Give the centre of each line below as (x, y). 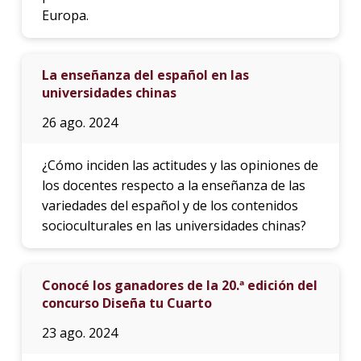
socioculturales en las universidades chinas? (174, 225)
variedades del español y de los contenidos (170, 205)
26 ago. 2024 (79, 122)
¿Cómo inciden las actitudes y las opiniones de (180, 165)
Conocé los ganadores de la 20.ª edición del (179, 285)
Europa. (65, 15)
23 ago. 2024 (79, 332)
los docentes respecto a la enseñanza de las (173, 185)
